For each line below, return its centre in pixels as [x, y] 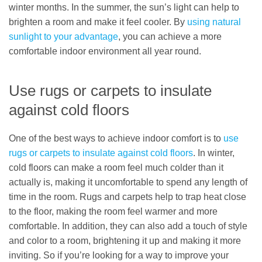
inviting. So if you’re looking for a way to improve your [119, 255]
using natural [214, 22]
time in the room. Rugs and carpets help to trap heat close [127, 196]
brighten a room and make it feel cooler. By [98, 22]
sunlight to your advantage [63, 37]
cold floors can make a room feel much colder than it [116, 167]
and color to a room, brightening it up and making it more [125, 240]
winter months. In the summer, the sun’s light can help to [124, 8]
